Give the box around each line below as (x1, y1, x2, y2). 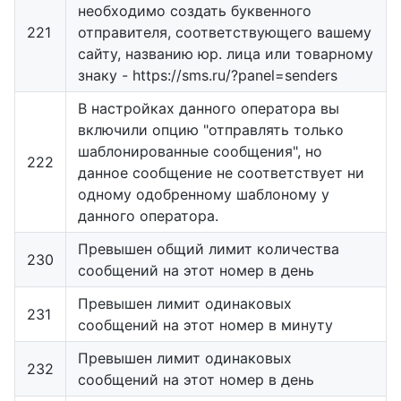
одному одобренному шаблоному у (78, 184, 329, 203)
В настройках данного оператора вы (78, 98, 339, 117)
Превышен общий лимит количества (78, 239, 339, 258)
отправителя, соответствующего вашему (78, 22, 371, 41)
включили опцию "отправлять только (78, 120, 344, 139)
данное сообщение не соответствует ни (78, 163, 364, 182)
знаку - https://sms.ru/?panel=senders (78, 65, 337, 84)
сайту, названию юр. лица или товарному (78, 44, 373, 63)
